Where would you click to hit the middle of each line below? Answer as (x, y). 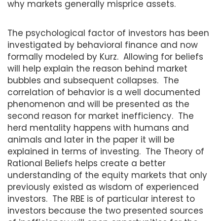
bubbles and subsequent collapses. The (93, 80)
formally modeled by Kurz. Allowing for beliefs (105, 56)
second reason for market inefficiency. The (101, 116)
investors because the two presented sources (105, 210)
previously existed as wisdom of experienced (103, 187)
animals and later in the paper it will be (91, 139)
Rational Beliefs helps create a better (87, 163)
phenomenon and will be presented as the (98, 104)
